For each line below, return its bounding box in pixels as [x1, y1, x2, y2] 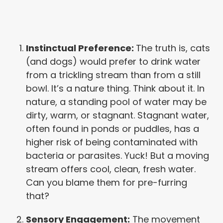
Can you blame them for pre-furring [26, 176, 188, 189]
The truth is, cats [136, 42, 211, 55]
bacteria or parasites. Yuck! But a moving [26, 149, 210, 162]
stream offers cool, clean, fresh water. [26, 163, 196, 176]
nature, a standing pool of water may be [26, 96, 207, 109]
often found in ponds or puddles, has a [26, 122, 200, 135]
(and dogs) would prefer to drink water [26, 55, 201, 68]
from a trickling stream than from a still [26, 69, 201, 82]
